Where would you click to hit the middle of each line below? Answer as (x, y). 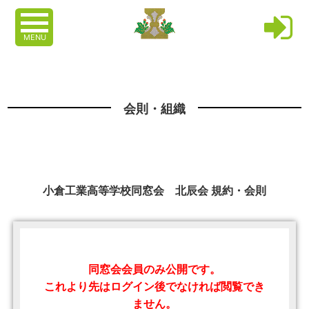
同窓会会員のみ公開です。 (154, 269)
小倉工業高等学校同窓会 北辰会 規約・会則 (154, 191)
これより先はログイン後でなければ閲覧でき (154, 287)
